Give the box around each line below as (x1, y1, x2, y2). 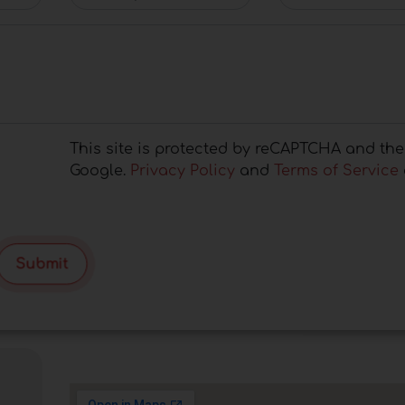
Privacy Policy (129, 162, 235, 179)
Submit (16, 256, 68, 272)
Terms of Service (273, 162, 399, 179)
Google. (69, 162, 130, 179)
